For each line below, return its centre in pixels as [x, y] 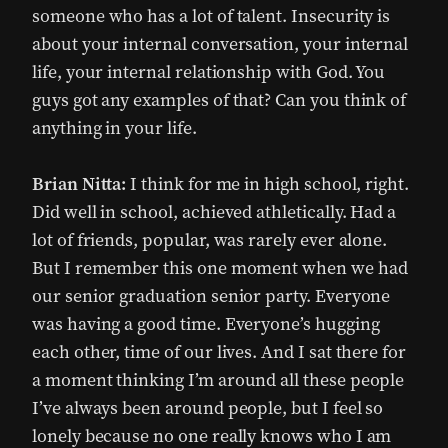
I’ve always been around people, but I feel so [208, 408]
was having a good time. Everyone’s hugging [206, 324]
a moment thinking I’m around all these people [218, 380]
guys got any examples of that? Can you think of [219, 100]
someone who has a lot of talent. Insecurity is [211, 16]
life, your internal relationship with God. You [209, 72]
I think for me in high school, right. [268, 184]
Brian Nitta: [79, 184]
